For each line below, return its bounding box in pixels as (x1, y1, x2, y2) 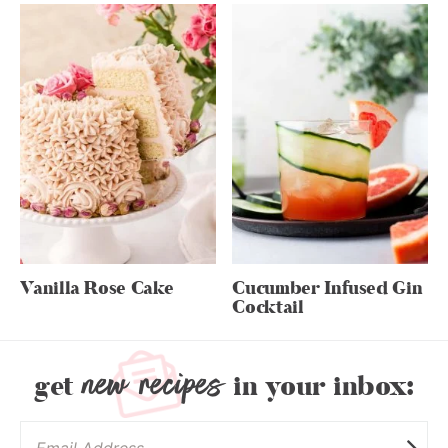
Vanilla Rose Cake (20, 276, 174, 302)
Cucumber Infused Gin (232, 276, 423, 302)
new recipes (82, 357, 224, 412)
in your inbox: (225, 369, 414, 406)
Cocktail (232, 295, 304, 321)
